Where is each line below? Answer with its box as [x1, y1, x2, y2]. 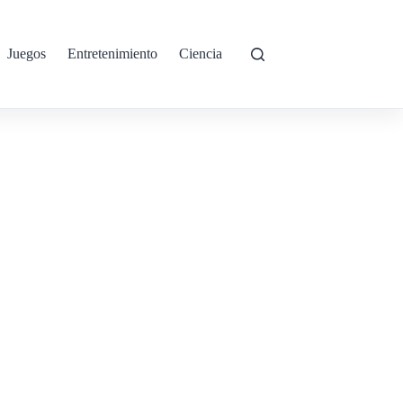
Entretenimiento [67, 46, 157, 61]
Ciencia [179, 46, 222, 61]
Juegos [7, 46, 46, 61]
